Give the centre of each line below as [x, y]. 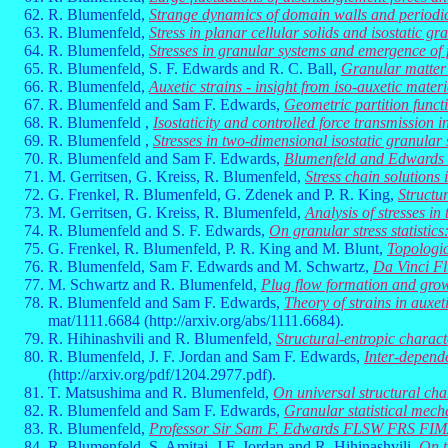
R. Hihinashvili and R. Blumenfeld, [162, 338]
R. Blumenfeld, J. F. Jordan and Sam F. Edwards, [206, 356]
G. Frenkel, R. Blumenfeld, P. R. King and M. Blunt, [217, 248]
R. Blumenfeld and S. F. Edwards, [158, 230]
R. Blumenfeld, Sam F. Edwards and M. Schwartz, [210, 266]
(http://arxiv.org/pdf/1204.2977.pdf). [162, 374]
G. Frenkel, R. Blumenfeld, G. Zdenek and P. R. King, [223, 194]
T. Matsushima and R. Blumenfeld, [160, 392]
